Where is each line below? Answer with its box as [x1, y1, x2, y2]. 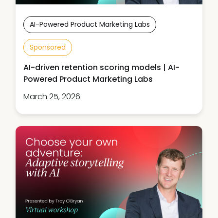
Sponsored [30, 42, 66, 52]
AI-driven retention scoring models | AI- [23, 61, 180, 73]
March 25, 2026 [23, 91, 80, 102]
